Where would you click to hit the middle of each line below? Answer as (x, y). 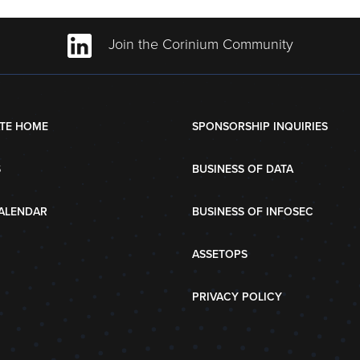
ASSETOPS (220, 254)
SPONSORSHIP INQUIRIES (260, 127)
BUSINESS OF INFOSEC (253, 212)
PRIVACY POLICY (237, 297)
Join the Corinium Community (198, 45)
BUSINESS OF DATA (243, 169)
